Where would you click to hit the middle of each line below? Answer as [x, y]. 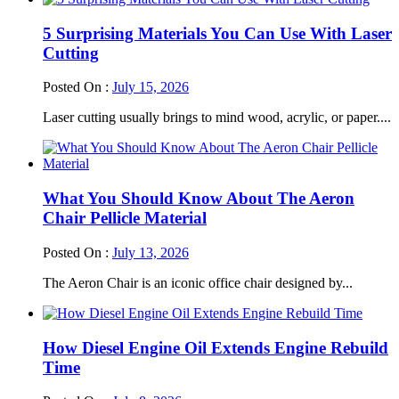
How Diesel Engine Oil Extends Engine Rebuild [216, 347]
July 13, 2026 [151, 252]
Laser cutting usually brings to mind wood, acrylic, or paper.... [217, 118]
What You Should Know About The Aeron [199, 199]
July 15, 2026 [151, 87]
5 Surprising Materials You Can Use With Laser [217, 33]
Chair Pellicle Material [125, 218]
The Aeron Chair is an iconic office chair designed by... [198, 282]
